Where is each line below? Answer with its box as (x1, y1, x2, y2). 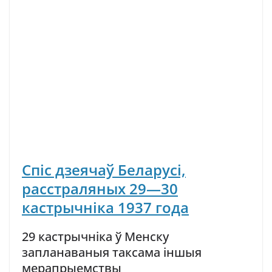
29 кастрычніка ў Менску (22, 228, 169, 245)
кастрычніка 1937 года (22, 197, 189, 217)
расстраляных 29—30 (22, 178, 178, 199)
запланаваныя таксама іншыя (22, 244, 202, 260)
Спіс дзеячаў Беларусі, (22, 160, 186, 180)
